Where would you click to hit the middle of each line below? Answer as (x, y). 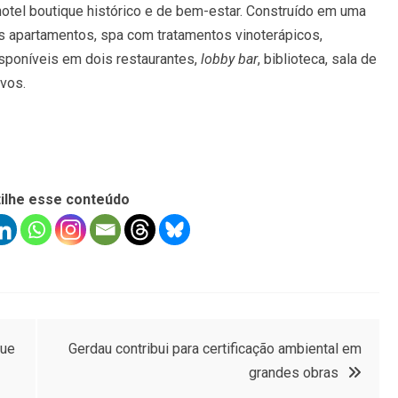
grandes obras (294, 373)
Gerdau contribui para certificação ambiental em (215, 349)
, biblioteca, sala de (317, 59)
